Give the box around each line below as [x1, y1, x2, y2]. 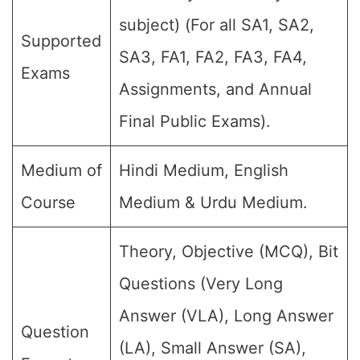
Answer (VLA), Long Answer [119, 306, 333, 325]
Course [21, 193, 76, 212]
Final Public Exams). [119, 112, 271, 131]
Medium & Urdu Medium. [119, 193, 308, 212]
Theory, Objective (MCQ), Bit [119, 242, 338, 261]
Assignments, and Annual [119, 80, 312, 99]
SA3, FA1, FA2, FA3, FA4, [119, 47, 307, 67]
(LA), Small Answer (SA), [119, 338, 306, 358]
